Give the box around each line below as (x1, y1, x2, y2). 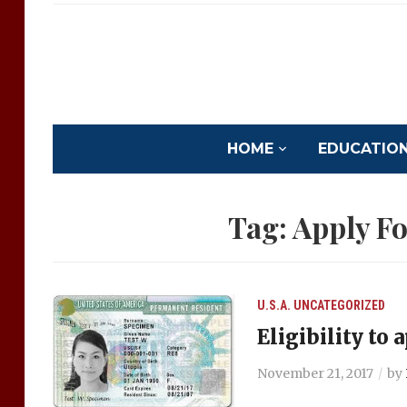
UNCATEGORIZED (293, 298, 385, 313)
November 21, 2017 (256, 365, 373, 382)
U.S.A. (256, 298, 291, 313)
